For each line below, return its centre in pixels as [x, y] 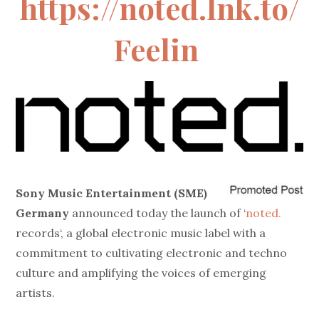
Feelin [156, 49]
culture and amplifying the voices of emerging [141, 272]
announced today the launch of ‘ [158, 213]
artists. [36, 292]
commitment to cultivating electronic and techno [152, 252]
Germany [43, 213]
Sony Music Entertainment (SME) [112, 193]
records [38, 232]
